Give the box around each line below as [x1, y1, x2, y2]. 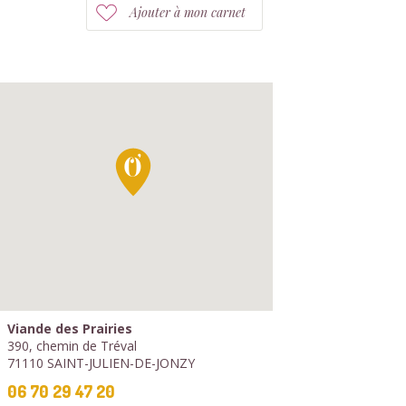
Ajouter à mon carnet [130, 4, 246, 21]
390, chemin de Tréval [7, 337, 137, 354]
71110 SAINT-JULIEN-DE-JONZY [7, 354, 195, 372]
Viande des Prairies [7, 320, 132, 337]
